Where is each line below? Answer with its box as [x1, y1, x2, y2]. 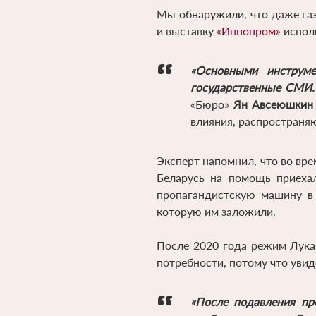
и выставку [157, 23, 217, 37]
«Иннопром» [217, 23, 281, 37]
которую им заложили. [157, 204, 276, 218]
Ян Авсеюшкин [233, 97, 313, 111]
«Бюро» [190, 97, 233, 111]
